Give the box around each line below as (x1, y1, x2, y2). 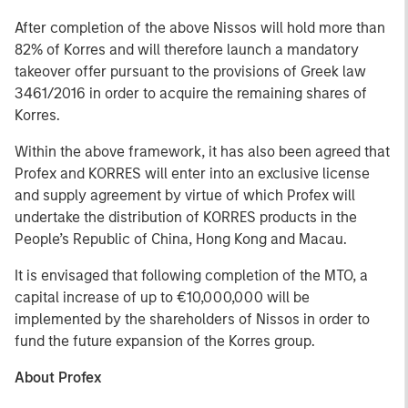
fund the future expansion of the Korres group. (15, 332, 315, 350)
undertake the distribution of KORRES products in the (15, 209, 357, 226)
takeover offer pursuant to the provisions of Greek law (15, 63, 366, 80)
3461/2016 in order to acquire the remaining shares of (15, 85, 367, 102)
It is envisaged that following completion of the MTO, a (15, 267, 368, 284)
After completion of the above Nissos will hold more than (15, 19, 385, 36)
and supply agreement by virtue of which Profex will (15, 187, 355, 204)
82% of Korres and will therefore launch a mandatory (15, 41, 359, 58)
